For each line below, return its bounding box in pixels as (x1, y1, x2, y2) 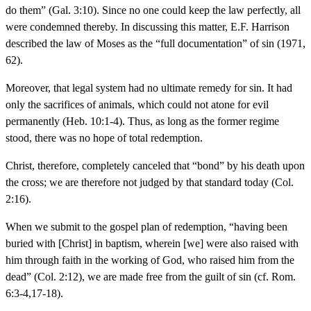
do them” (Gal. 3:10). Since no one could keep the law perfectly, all (6, 3, 301, 16)
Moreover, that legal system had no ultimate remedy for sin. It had (6, 81, 292, 94)
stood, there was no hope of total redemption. (6, 131, 203, 144)
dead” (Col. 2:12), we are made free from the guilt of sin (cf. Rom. (6, 270, 296, 283)
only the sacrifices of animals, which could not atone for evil (6, 98, 269, 110)
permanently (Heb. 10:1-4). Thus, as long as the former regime (6, 115, 279, 127)
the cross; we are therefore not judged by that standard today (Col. (6, 176, 294, 188)
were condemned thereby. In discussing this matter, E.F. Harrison (6, 20, 289, 33)
